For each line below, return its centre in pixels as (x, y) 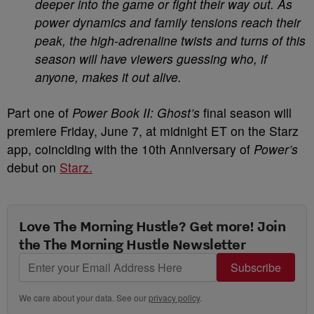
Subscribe (256, 267)
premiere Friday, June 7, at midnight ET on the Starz (153, 131)
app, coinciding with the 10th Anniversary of (130, 149)
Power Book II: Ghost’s (136, 112)
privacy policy (174, 298)
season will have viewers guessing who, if (151, 59)
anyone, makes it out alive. (108, 77)
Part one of (40, 112)
